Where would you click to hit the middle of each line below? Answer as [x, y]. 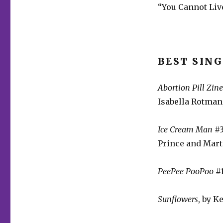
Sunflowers [178, 199]
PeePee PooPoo [185, 171]
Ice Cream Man [185, 129]
